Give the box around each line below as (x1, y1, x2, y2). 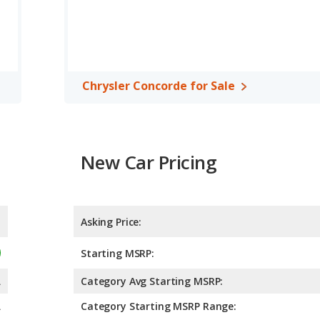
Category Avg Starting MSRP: (81, 274, 224, 289)
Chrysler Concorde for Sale (82, 78, 235, 94)
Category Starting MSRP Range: (81, 299, 236, 314)
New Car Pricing (81, 149, 217, 175)
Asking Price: (81, 215, 142, 229)
